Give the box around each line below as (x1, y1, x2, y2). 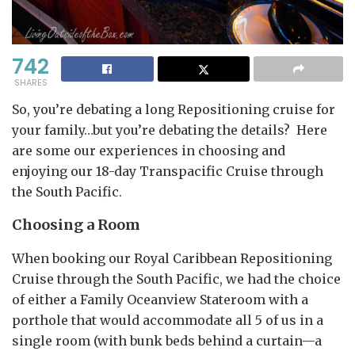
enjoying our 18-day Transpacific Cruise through (12, 162, 323, 179)
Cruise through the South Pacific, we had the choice (12, 270, 341, 287)
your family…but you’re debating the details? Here (12, 121, 327, 138)
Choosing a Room (12, 215, 140, 234)
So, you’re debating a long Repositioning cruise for (12, 101, 335, 117)
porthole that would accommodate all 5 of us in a (12, 311, 323, 328)
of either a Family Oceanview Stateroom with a (12, 291, 308, 307)
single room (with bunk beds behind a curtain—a (12, 332, 322, 349)
